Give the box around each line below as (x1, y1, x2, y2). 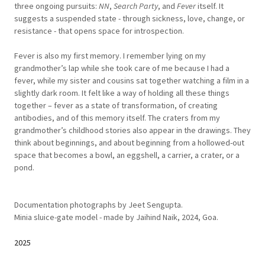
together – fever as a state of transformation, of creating (14, 100, 218, 111)
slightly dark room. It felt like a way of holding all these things (14, 88, 230, 99)
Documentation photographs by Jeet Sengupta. (14, 199, 183, 211)
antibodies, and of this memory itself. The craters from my (14, 112, 220, 124)
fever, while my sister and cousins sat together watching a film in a (14, 75, 249, 86)
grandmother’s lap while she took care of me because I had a (14, 63, 230, 74)
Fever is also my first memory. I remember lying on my (14, 50, 206, 62)
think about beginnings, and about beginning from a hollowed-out (14, 137, 244, 148)
